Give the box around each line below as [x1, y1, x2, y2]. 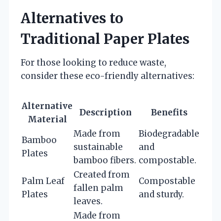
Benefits [150, 107, 187, 118]
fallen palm [74, 183, 123, 194]
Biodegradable [139, 128, 199, 140]
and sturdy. [139, 189, 184, 200]
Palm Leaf [22, 176, 65, 187]
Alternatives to [21, 9, 123, 28]
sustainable [74, 142, 123, 153]
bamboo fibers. [74, 155, 136, 166]
